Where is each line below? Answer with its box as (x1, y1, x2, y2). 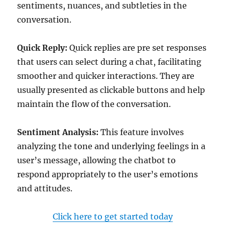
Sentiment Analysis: (17, 127, 99, 137)
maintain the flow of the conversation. (17, 99, 171, 109)
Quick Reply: (17, 43, 68, 53)
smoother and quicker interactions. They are (17, 71, 195, 81)
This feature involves (98, 127, 184, 137)
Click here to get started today (52, 211, 173, 221)
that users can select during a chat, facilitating (17, 57, 202, 67)
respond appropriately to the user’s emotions (17, 169, 198, 179)
